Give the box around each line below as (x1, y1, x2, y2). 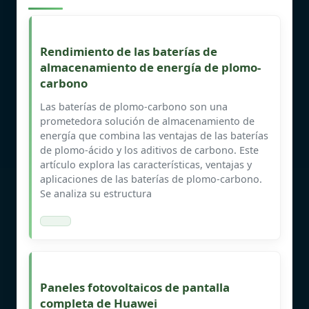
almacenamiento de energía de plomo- (40, 59, 261, 75)
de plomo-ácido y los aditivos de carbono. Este (40, 143, 259, 157)
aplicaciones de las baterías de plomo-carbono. (40, 172, 262, 186)
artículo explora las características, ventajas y (40, 157, 252, 171)
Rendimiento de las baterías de (40, 43, 217, 59)
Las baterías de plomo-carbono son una (40, 99, 228, 113)
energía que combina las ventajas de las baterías (40, 128, 268, 142)
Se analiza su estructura (40, 186, 152, 200)
